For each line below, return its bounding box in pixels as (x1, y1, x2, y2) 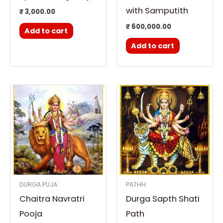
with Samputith (125, 4, 188, 16)
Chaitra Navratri (19, 193, 85, 205)
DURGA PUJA (19, 180, 57, 189)
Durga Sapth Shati (125, 193, 200, 205)
